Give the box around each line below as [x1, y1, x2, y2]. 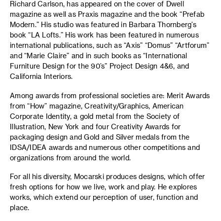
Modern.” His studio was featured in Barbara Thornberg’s [10, 20, 196, 29]
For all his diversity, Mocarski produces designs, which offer [10, 172, 205, 181]
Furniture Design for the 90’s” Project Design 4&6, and [10, 62, 189, 70]
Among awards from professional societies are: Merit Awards [10, 91, 210, 100]
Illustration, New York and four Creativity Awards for [10, 122, 181, 131]
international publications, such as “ [10, 41, 126, 49]
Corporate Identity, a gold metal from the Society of [10, 111, 180, 120]
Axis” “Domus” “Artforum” [126, 41, 210, 49]
